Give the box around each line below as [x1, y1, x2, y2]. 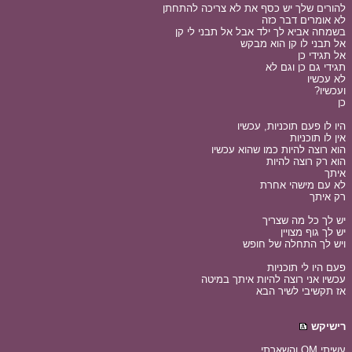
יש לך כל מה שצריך [262, 214, 346, 226]
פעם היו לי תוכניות [267, 262, 346, 273]
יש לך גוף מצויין [280, 226, 346, 238]
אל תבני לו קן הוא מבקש [240, 38, 346, 49]
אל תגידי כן [298, 49, 346, 61]
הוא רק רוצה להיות [266, 156, 346, 167]
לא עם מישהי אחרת [260, 179, 346, 191]
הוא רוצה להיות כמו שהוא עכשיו [211, 144, 346, 156]
